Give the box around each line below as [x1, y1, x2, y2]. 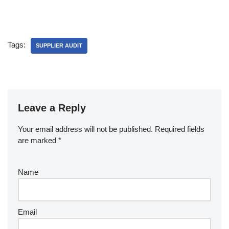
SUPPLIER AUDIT [36, 42, 82, 49]
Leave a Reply [18, 102, 86, 113]
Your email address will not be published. [18, 125, 153, 133]
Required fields [155, 125, 204, 133]
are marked [18, 136, 58, 145]
